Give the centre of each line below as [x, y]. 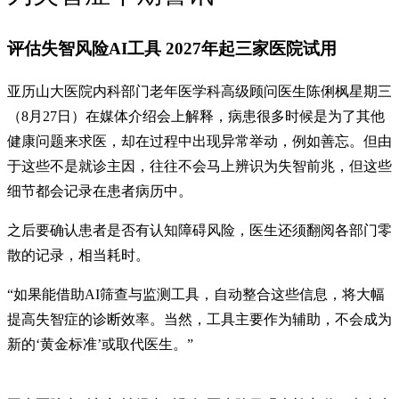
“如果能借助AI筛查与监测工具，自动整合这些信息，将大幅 [196, 295]
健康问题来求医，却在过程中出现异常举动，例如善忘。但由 [199, 142]
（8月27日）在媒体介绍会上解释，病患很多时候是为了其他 [196, 117]
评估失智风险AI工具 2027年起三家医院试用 [172, 48]
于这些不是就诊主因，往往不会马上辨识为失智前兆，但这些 [199, 167]
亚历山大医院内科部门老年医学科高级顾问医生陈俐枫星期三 [199, 92]
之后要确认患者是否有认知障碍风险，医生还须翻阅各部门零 [199, 231]
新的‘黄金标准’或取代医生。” [100, 345]
